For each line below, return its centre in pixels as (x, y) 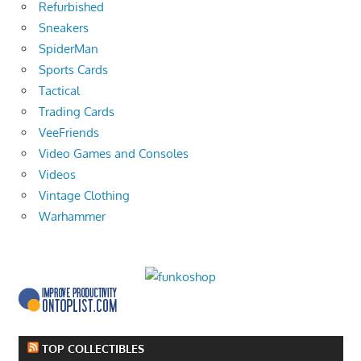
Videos (57, 175)
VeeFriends (69, 133)
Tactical (59, 91)
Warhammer (72, 217)
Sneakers (64, 28)
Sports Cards (73, 70)
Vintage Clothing (84, 196)
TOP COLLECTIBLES (93, 349)
